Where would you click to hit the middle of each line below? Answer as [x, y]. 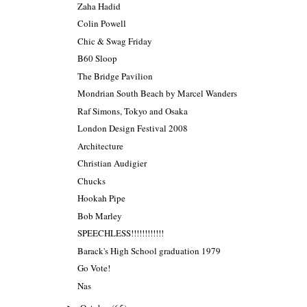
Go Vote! [94, 268]
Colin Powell [102, 24]
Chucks [92, 181]
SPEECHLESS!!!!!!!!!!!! [121, 233]
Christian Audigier [112, 163]
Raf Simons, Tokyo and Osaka [133, 111]
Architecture [101, 146]
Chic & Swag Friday [115, 41]
